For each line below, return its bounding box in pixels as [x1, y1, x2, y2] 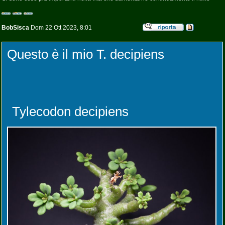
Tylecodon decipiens [12, 104, 129, 119]
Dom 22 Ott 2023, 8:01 [29, 24, 92, 31]
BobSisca [2, 24, 29, 31]
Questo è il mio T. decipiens [7, 47, 164, 62]
